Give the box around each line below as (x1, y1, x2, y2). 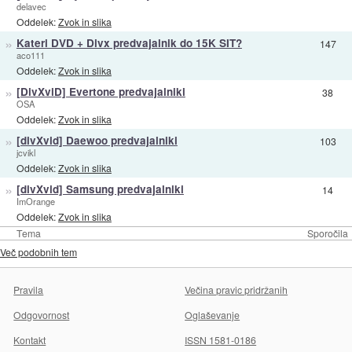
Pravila (13, 283, 44, 297)
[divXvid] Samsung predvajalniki (16, 181, 184, 197)
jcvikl (16, 146, 35, 159)
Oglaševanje (185, 308, 240, 322)
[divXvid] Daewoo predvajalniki (16, 133, 178, 148)
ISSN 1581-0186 (185, 333, 257, 347)
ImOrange (16, 195, 55, 208)
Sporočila (307, 226, 348, 240)
